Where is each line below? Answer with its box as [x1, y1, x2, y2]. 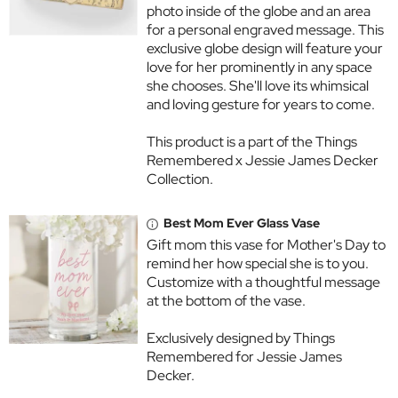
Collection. [147, 170, 213, 189]
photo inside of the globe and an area [147, 2, 370, 21]
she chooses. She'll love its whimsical [147, 76, 369, 96]
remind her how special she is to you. [147, 254, 369, 274]
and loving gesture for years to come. [147, 95, 375, 115]
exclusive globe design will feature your [147, 39, 383, 59]
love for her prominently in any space [147, 58, 372, 77]
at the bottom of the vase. [147, 291, 306, 311]
